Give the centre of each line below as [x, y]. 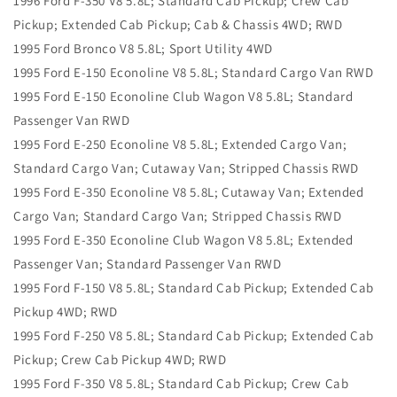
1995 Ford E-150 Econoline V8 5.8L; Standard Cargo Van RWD [194, 73]
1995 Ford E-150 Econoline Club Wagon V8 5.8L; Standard [183, 97]
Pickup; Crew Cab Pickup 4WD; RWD [120, 360]
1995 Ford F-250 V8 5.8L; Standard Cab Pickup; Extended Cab [194, 336]
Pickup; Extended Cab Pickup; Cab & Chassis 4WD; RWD [178, 25]
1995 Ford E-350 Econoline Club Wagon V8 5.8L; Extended [183, 240]
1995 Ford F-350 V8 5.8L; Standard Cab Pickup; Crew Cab [181, 384]
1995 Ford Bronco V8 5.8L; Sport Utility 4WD [143, 49]
